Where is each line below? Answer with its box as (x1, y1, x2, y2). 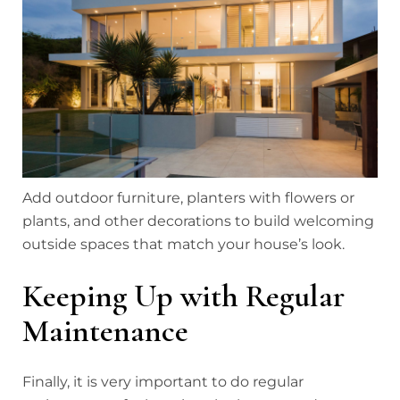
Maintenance (22, 311, 188, 350)
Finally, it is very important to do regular (22, 372, 304, 390)
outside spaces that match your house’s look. (22, 235, 345, 253)
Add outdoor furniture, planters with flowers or (22, 188, 354, 206)
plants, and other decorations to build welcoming (22, 212, 374, 229)
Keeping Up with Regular (22, 276, 345, 315)
